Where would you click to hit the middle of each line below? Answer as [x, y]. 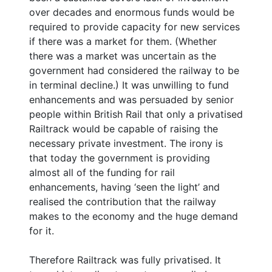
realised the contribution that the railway [123, 201]
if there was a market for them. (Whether [123, 41]
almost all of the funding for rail [102, 172]
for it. [42, 230]
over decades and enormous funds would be [132, 12]
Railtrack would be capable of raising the [124, 128]
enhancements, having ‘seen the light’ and [124, 187]
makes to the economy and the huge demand [134, 216]
